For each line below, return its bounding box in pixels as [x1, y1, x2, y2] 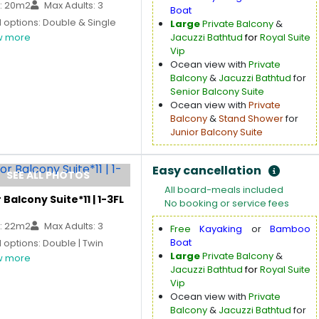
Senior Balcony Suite [170, 85, 264, 98]
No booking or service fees [164, 197, 289, 210]
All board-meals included [164, 183, 283, 197]
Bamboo [270, 222, 311, 236]
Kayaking [199, 222, 243, 236]
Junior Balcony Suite [170, 125, 263, 139]
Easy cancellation [152, 162, 261, 179]
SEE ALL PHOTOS [6, 168, 90, 182]
